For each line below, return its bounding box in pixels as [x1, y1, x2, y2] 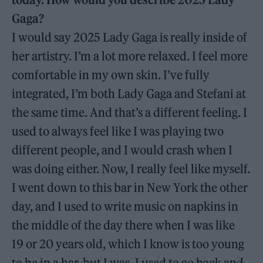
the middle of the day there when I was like [12, 217, 238, 232]
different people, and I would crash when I [12, 142, 233, 157]
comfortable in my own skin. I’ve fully [12, 67, 210, 82]
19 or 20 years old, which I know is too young [12, 236, 245, 251]
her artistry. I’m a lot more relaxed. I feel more [12, 48, 248, 63]
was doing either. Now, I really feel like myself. [12, 161, 251, 176]
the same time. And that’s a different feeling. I [12, 104, 248, 120]
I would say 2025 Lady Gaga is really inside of [12, 29, 248, 45]
